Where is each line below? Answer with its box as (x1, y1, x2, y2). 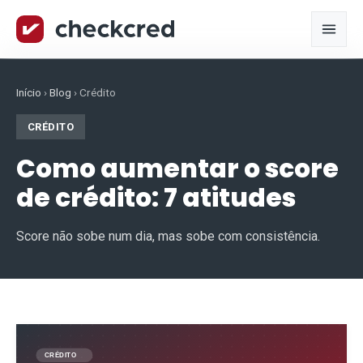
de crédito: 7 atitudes (16, 179, 296, 216)
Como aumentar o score (16, 150, 339, 186)
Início (16, 86, 41, 99)
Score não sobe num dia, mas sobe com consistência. (16, 228, 320, 245)
